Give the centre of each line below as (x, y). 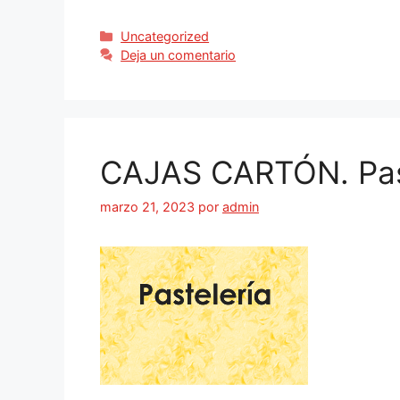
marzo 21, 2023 (147, 207)
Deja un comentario (179, 55)
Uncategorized (165, 37)
